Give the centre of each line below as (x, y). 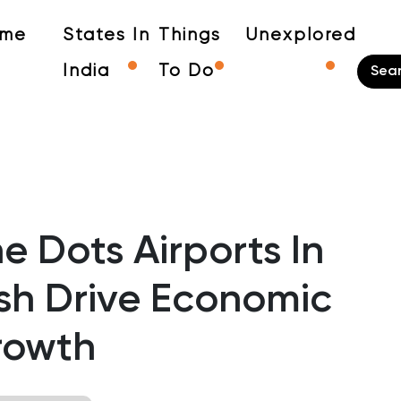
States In (106, 35)
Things (189, 35)
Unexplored (301, 35)
